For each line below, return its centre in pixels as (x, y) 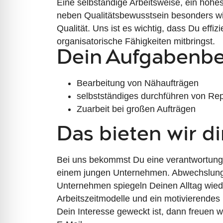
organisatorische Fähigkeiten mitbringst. (136, 41)
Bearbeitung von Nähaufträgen (138, 83)
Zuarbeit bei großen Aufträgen (136, 109)
